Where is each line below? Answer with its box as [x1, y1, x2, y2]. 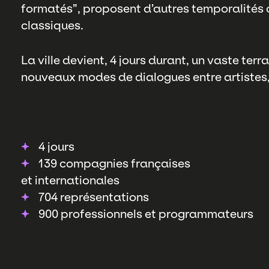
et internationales [20, 173, 119, 187]
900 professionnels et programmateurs [38, 207, 253, 220]
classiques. [20, 18, 83, 32]
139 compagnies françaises [38, 156, 190, 170]
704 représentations [38, 190, 149, 204]
